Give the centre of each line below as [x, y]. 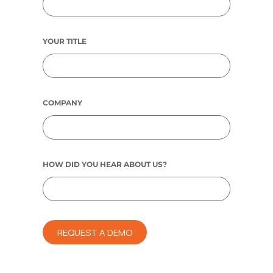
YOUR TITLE [65, 41]
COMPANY [62, 103]
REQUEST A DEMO [95, 232]
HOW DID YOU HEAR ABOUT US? [105, 164]
